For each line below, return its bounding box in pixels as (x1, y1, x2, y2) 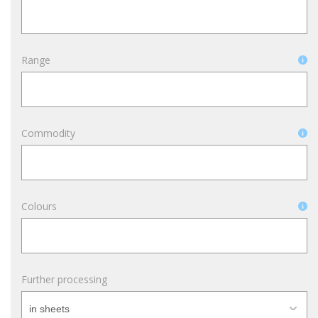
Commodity (21, 126, 75, 140)
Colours (21, 199, 57, 213)
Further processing (21, 273, 107, 286)
